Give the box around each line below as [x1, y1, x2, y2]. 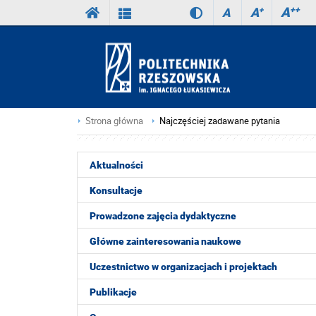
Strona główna [85, 115, 143, 127]
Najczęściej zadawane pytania [159, 115, 280, 127]
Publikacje [90, 286, 137, 298]
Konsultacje [90, 185, 142, 196]
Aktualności [90, 159, 143, 171]
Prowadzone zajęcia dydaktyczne [90, 210, 236, 221]
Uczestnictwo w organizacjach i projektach [90, 261, 277, 272]
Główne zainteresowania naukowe [90, 236, 241, 247]
